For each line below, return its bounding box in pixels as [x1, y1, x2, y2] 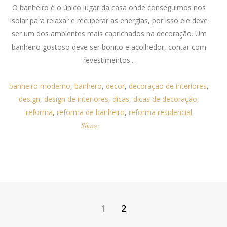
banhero [74, 81, 102, 91]
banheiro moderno [9, 81, 71, 91]
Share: [81, 121, 100, 130]
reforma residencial [129, 107, 193, 117]
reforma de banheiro [57, 107, 125, 117]
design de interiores [44, 94, 109, 104]
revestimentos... [83, 55, 135, 65]
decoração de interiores [129, 81, 207, 91]
